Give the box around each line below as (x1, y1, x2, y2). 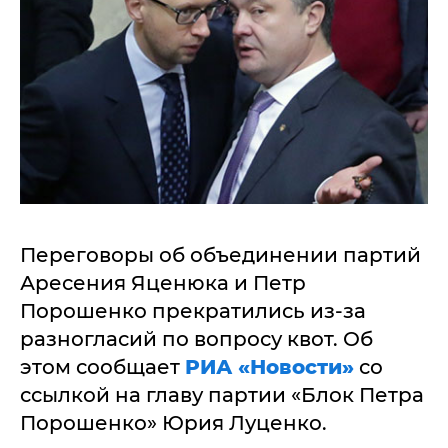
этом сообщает (20, 355, 185, 379)
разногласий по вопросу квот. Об (20, 327, 373, 351)
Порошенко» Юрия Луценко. (20, 411, 327, 435)
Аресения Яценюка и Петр (20, 271, 306, 295)
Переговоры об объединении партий (20, 243, 421, 267)
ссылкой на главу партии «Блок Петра (20, 383, 424, 407)
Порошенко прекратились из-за (20, 299, 366, 323)
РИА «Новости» (185, 355, 354, 379)
